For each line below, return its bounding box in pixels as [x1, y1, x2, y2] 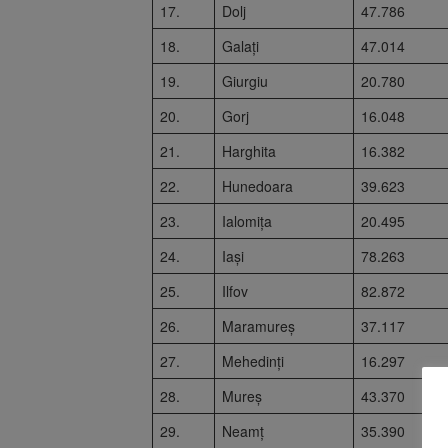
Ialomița [222, 210, 272, 231]
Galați [222, 35, 259, 56]
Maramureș [222, 315, 295, 336]
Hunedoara [222, 175, 293, 196]
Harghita [222, 140, 276, 161]
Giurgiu [222, 70, 268, 91]
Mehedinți [222, 350, 284, 371]
